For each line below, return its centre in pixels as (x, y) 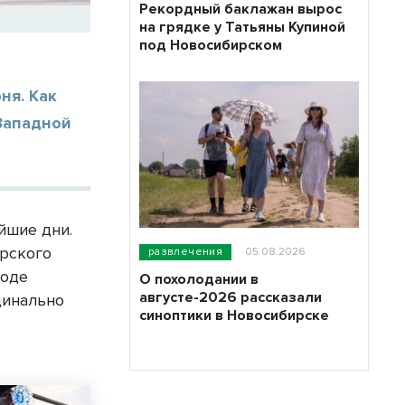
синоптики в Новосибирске (234, 316)
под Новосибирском (210, 45)
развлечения (185, 252)
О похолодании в (198, 279)
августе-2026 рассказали (230, 297)
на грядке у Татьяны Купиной (242, 27)
